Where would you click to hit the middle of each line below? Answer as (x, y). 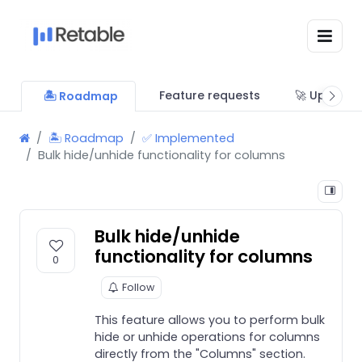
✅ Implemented (188, 138)
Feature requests (209, 95)
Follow (138, 287)
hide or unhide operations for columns (207, 337)
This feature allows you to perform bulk (210, 320)
